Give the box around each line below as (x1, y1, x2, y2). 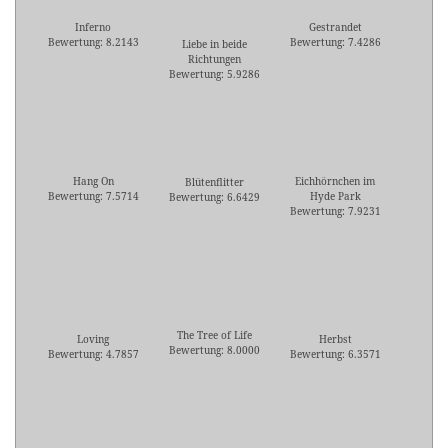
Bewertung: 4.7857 (47, 347, 139, 362)
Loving (77, 332, 109, 347)
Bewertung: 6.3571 (289, 347, 381, 362)
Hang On (72, 174, 114, 189)
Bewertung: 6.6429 (168, 190, 260, 205)
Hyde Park (309, 189, 361, 204)
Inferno (75, 20, 111, 35)
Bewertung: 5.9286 (168, 67, 260, 82)
